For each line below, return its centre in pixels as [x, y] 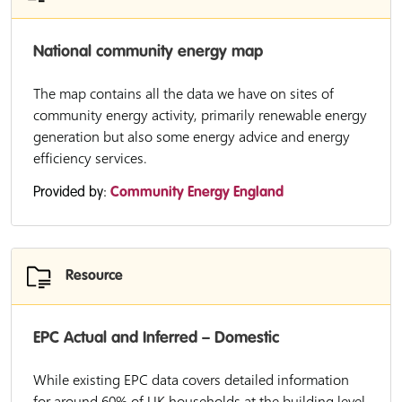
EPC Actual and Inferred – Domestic [156, 338]
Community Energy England [197, 193]
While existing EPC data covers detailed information [191, 380]
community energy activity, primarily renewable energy [200, 115]
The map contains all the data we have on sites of [184, 93]
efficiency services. [90, 158]
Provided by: [72, 193]
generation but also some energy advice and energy [192, 136]
